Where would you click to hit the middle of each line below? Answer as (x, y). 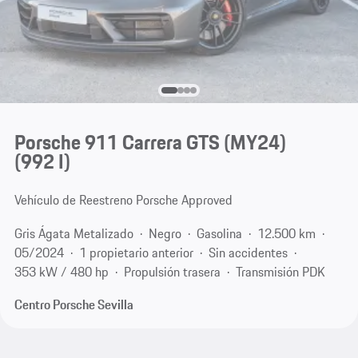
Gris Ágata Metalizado (74, 233)
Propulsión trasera (172, 271)
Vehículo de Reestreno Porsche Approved (123, 200)
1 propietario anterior (136, 252)
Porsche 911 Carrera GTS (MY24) (150, 143)
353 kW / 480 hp (61, 271)
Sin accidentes (248, 252)
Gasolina (219, 233)
